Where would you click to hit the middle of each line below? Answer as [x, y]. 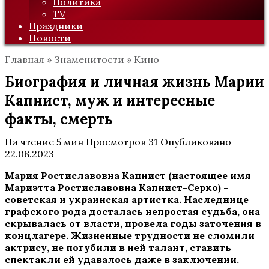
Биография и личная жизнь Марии [134, 82]
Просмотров [116, 142]
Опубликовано [196, 142]
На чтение [29, 142]
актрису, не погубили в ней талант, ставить [118, 247]
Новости [50, 38]
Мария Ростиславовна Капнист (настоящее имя [128, 175]
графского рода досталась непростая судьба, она [132, 211]
